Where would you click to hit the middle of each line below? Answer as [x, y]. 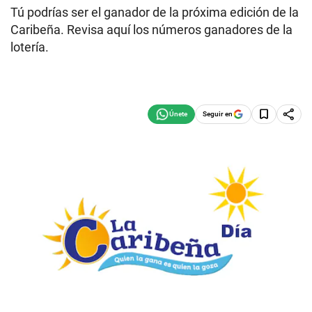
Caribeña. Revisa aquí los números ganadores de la [151, 30]
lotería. [30, 47]
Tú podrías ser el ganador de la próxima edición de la [155, 12]
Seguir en [218, 114]
